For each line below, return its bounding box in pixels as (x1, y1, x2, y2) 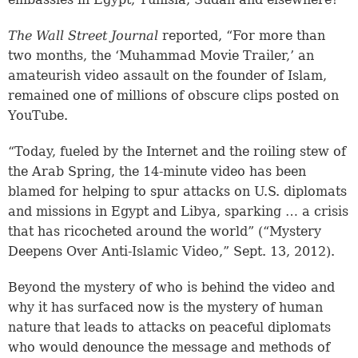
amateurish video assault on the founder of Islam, (8, 68, 327, 84)
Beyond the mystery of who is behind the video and (8, 280, 335, 296)
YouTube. (8, 108, 68, 124)
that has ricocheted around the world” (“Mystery (8, 224, 321, 240)
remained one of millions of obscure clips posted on (8, 88, 339, 104)
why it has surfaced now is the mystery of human (8, 300, 323, 316)
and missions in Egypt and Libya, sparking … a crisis (8, 204, 348, 220)
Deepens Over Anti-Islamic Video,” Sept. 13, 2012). (8, 244, 335, 260)
